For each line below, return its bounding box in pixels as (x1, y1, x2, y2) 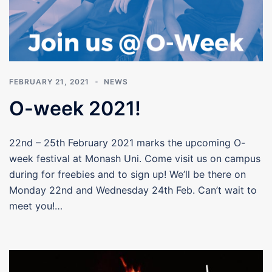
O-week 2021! (9, 96, 141, 120)
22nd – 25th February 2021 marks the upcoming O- (9, 136, 245, 149)
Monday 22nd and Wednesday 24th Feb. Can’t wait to (9, 183, 257, 196)
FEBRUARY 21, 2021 (9, 76, 89, 86)
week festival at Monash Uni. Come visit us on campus (9, 152, 260, 165)
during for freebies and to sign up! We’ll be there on (9, 168, 246, 180)
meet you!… (9, 199, 63, 212)
